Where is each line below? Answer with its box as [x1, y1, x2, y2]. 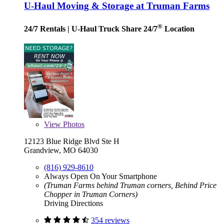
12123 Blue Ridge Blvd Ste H [24, 137, 119, 146]
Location [162, 24, 194, 33]
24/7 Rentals [24, 24, 65, 33]
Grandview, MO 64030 [24, 146, 98, 155]
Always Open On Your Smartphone [44, 172, 157, 181]
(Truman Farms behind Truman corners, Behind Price [44, 181, 216, 190]
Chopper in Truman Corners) [44, 190, 137, 199]
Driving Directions [44, 199, 103, 208]
